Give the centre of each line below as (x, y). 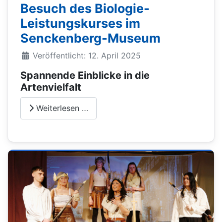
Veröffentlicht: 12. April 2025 (87, 55)
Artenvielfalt (51, 87)
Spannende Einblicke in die (85, 75)
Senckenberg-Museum (90, 38)
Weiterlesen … (61, 108)
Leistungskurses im (80, 23)
